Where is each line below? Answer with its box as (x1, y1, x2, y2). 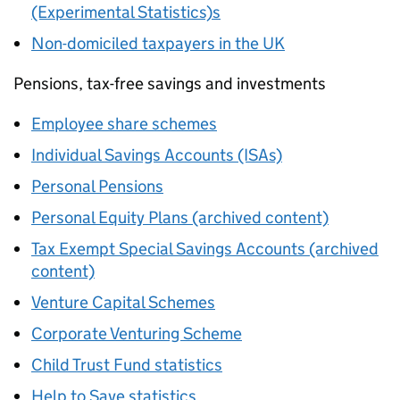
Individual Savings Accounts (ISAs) (31, 145, 282, 165)
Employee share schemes (31, 113, 217, 134)
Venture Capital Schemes (31, 292, 215, 312)
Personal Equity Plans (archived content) (31, 207, 329, 228)
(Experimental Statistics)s (31, 2, 221, 22)
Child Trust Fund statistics (31, 354, 222, 375)
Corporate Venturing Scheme (31, 323, 242, 344)
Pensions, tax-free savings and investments (13, 73, 326, 94)
